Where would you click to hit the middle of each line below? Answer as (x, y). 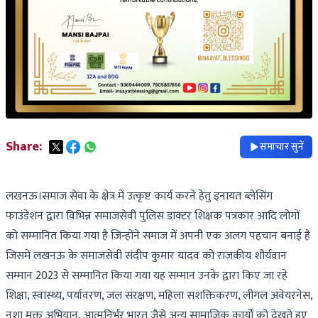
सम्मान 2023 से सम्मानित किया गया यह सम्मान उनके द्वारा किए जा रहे (147, 276)
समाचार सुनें (282, 147)
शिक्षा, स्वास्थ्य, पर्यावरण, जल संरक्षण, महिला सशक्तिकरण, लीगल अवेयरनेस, (159, 296)
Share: (24, 147)
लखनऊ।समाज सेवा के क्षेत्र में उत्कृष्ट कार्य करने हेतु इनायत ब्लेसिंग (139, 197)
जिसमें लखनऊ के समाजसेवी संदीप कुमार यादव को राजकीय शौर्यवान (146, 256)
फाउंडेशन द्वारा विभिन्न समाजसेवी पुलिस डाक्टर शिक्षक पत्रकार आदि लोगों (153, 216)
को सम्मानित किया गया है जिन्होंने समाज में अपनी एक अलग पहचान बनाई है (158, 236)
